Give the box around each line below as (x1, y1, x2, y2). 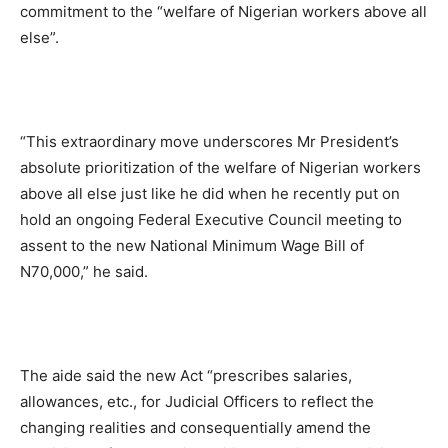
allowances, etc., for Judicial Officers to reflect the (20, 391, 374, 411)
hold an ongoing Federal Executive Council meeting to (20, 209, 402, 229)
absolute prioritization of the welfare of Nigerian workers (20, 157, 421, 177)
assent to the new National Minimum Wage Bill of (20, 235, 364, 255)
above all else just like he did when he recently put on (20, 183, 400, 203)
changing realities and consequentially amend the (20, 417, 371, 437)
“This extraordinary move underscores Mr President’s (20, 131, 399, 151)
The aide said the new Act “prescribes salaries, (20, 365, 352, 385)
